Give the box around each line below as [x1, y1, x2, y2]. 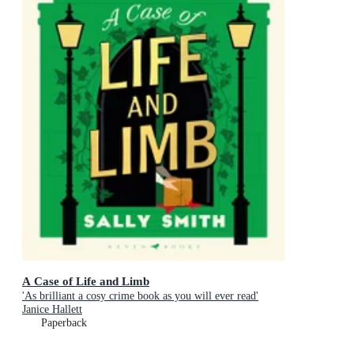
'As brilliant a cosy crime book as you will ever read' [22, 290, 258, 303]
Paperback [41, 317, 87, 330]
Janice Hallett [22, 303, 82, 316]
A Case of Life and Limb [22, 274, 149, 288]
